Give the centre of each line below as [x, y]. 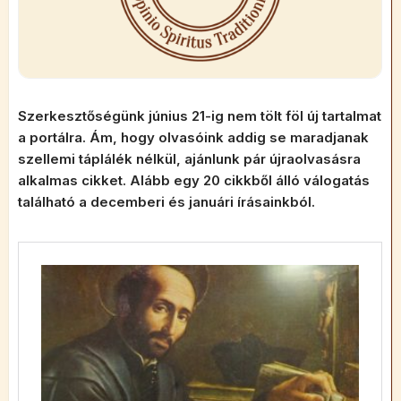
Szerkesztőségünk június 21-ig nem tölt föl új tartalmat [200, 116]
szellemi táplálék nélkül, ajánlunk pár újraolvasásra [189, 159]
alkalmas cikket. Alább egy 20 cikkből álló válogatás [194, 181]
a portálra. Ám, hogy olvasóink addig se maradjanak [193, 138]
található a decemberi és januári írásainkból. [166, 202]
